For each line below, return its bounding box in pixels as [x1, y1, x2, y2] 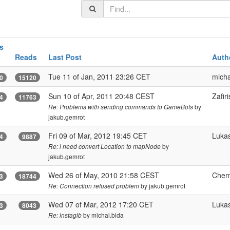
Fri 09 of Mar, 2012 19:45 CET [48, 130, 147, 141]
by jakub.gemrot [139, 181, 185, 190]
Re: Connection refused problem [48, 182, 139, 190]
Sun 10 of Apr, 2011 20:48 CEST [48, 91, 155, 102]
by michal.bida [82, 210, 124, 220]
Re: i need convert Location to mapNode [48, 142, 161, 151]
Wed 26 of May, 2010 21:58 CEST [48, 170, 159, 181]
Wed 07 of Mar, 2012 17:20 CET [48, 199, 154, 210]
